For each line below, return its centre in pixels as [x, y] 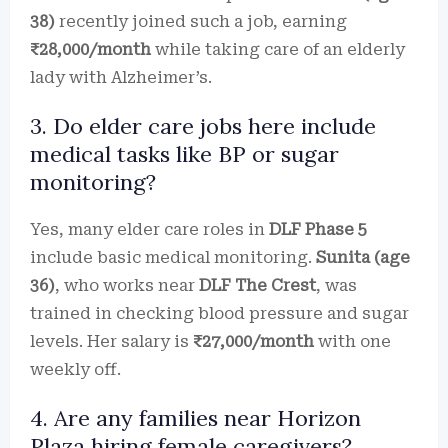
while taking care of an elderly [278, 49]
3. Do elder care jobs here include [203, 126]
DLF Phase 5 [318, 229]
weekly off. [75, 369]
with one [352, 341]
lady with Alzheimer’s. [121, 77]
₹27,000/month [253, 341]
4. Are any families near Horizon [195, 418]
